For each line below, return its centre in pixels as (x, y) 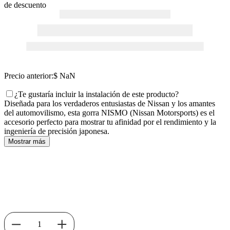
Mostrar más (27, 142)
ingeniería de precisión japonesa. (57, 131)
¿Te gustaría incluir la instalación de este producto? (97, 94)
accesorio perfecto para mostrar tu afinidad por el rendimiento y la (110, 122)
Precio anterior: (29, 76)
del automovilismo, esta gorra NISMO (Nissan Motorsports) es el (109, 113)
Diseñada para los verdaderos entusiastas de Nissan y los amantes (110, 104)
